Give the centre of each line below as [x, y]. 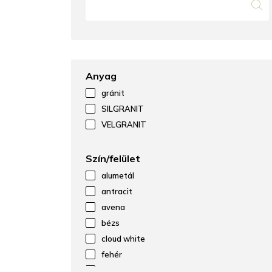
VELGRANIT [124, 124]
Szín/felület [113, 158]
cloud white [123, 239]
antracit [117, 191]
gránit [113, 93]
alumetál [118, 175]
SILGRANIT [123, 109]
